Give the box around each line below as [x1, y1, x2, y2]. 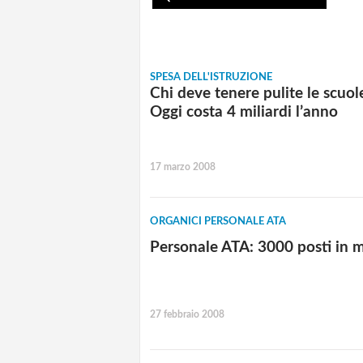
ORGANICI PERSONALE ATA [150, 216, 286, 228]
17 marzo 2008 [150, 161, 216, 172]
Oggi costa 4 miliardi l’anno [150, 105, 338, 121]
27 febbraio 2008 [150, 310, 224, 320]
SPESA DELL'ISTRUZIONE [150, 72, 272, 83]
